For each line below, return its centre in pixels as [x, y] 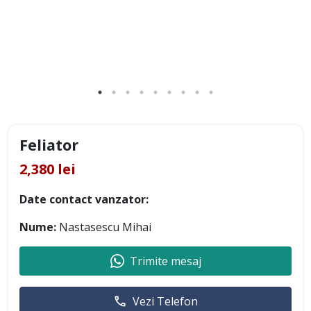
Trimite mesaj [165, 261]
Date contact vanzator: [84, 199]
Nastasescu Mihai [104, 227]
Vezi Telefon [165, 301]
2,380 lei [48, 169]
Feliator [49, 144]
